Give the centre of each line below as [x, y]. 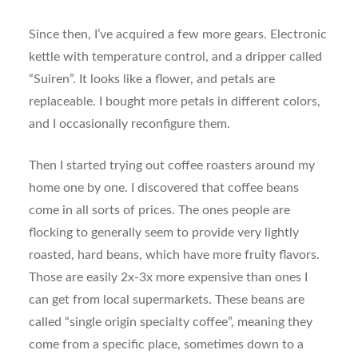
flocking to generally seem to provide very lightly [163, 233]
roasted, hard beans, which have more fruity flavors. [174, 255]
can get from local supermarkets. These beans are [166, 300]
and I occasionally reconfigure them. [129, 124]
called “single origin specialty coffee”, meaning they [170, 322]
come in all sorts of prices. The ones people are [159, 211]
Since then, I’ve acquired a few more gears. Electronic [177, 35]
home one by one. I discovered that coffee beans [163, 188]
